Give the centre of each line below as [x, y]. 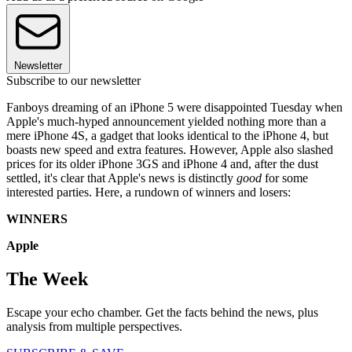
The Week [47, 279]
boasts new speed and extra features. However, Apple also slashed [170, 149]
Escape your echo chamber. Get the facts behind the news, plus [162, 312]
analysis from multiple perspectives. [94, 326]
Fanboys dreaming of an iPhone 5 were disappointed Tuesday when [174, 107]
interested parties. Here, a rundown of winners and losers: [148, 192]
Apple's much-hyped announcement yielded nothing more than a [166, 121]
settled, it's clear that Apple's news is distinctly [121, 178]
